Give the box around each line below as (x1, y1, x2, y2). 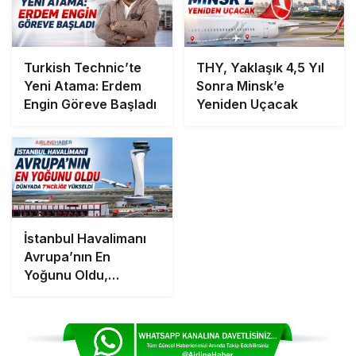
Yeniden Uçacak (195, 95, 298, 112)
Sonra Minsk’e (195, 77, 284, 94)
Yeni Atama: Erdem (24, 77, 141, 94)
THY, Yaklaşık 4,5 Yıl (195, 59, 324, 75)
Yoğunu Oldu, (24, 266, 108, 283)
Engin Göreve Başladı (24, 95, 157, 112)
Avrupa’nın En (24, 248, 110, 265)
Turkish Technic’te (24, 59, 141, 75)
